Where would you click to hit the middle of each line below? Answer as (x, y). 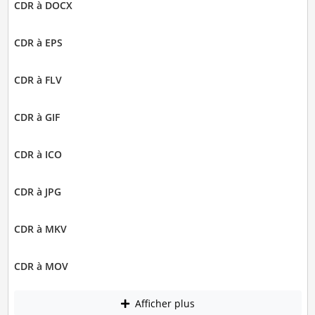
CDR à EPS (38, 43)
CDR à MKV (40, 229)
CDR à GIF (37, 117)
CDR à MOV (41, 266)
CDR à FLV (38, 80)
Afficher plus (163, 303)
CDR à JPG (37, 192)
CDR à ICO (38, 155)
